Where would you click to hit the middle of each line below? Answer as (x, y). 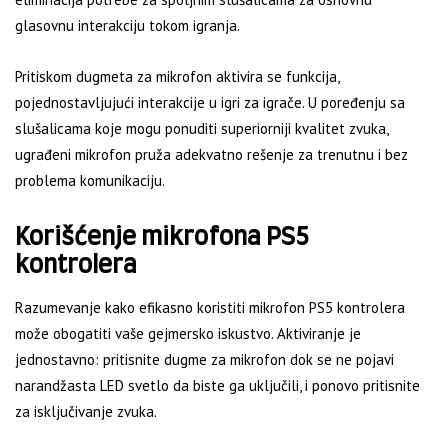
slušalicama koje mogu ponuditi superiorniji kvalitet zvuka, (201, 129)
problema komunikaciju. (90, 181)
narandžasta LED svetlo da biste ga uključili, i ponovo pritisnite (217, 386)
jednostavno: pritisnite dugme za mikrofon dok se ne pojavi (204, 360)
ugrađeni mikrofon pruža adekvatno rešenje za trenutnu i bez (211, 155)
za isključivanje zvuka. (86, 412)
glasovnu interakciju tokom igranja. (127, 26)
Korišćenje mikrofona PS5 (162, 238)
